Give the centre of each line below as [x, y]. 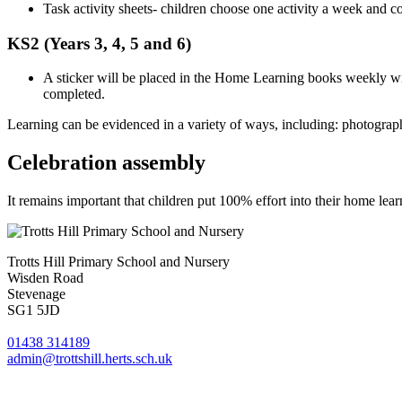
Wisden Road [45, 278]
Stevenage [36, 294]
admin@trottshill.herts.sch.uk [90, 359]
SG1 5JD [34, 310]
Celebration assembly [106, 163]
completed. [74, 94]
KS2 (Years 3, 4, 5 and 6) [99, 43]
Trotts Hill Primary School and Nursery [118, 262]
